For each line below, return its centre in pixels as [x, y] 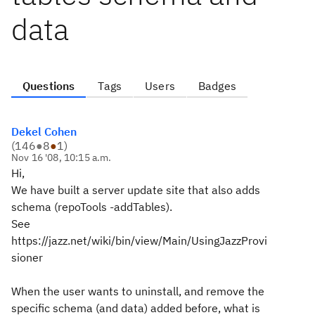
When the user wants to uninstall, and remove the [138, 291]
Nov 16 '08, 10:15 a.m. [62, 157]
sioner [27, 257]
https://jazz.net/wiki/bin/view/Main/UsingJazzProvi [139, 240]
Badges [217, 86]
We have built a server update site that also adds [136, 190]
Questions [49, 86]
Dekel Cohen [44, 131]
